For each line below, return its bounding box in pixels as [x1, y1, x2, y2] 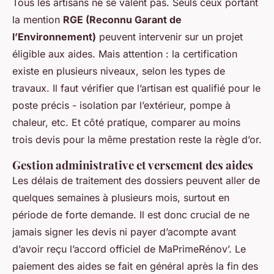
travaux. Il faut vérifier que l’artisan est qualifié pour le [12, 82, 261, 95]
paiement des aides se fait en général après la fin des [12, 260, 258, 273]
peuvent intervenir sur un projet [96, 31, 243, 43]
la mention [12, 13, 63, 26]
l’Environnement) [12, 31, 96, 43]
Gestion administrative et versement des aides [12, 157, 253, 173]
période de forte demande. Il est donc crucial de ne [12, 209, 250, 221]
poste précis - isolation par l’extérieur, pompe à [12, 99, 231, 112]
